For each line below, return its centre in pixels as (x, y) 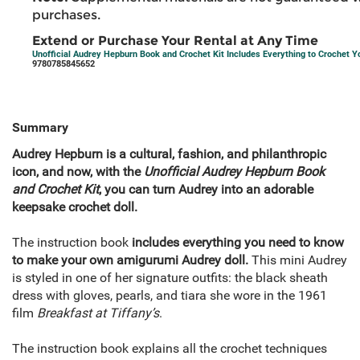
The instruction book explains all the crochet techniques (170, 349)
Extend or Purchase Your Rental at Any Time (175, 41)
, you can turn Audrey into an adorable (206, 190)
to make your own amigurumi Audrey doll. (132, 260)
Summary (40, 128)
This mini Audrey (299, 260)
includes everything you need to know (238, 243)
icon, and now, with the (78, 172)
